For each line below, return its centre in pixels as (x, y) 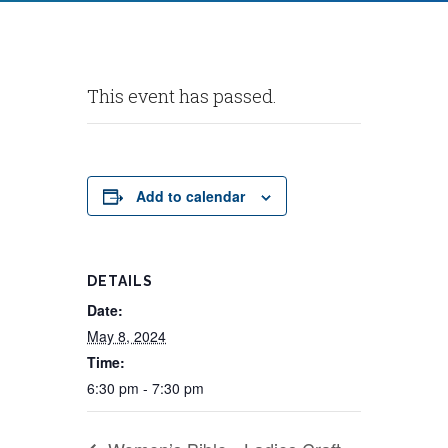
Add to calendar (191, 196)
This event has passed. (182, 96)
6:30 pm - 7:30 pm (146, 388)
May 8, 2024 (127, 336)
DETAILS (120, 281)
